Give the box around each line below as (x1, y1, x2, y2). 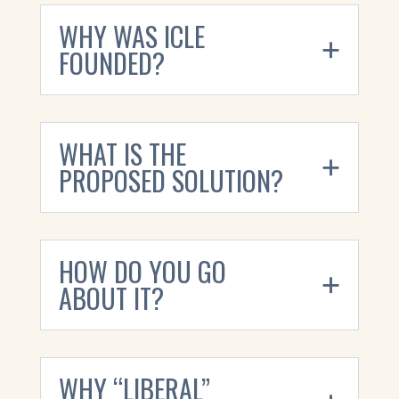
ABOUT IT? (58, 278, 164, 319)
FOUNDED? (58, 43, 165, 84)
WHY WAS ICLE (58, 16, 205, 57)
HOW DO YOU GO (58, 251, 226, 292)
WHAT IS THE (58, 134, 186, 175)
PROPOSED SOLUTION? (58, 160, 283, 201)
